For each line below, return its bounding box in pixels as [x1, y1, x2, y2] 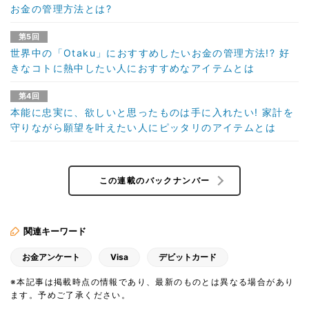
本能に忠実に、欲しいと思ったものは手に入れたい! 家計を [10, 106, 295, 118]
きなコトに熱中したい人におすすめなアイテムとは [10, 61, 255, 74]
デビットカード [159, 251, 217, 262]
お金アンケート [22, 251, 80, 262]
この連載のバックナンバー [99, 175, 210, 186]
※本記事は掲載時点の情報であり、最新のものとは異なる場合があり [10, 276, 295, 287]
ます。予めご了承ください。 [10, 289, 131, 300]
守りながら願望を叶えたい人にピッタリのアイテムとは [10, 121, 276, 133]
